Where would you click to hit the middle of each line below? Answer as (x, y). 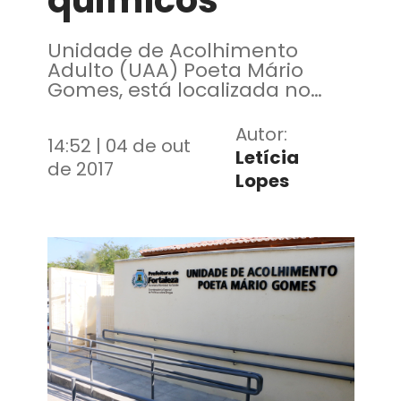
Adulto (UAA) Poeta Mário (175, 70)
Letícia (267, 158)
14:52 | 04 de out (119, 146)
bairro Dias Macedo (144, 110)
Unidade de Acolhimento (172, 51)
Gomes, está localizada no (179, 90)
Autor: (261, 134)
